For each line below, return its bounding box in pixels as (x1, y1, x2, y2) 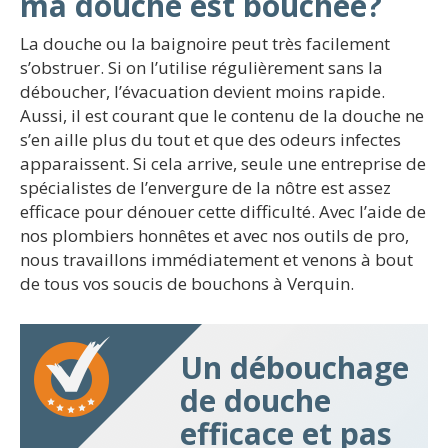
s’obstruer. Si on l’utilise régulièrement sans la (20, 56, 383, 79)
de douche (180, 380, 331, 421)
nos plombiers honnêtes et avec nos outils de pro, (20, 224, 409, 247)
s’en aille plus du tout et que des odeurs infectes (20, 128, 401, 151)
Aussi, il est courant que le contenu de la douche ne (20, 104, 424, 127)
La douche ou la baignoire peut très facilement (20, 32, 390, 55)
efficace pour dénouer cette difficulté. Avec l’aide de (20, 200, 426, 223)
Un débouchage (180, 347, 409, 388)
